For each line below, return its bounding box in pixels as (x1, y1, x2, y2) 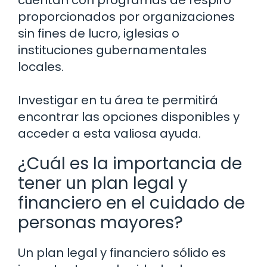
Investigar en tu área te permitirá (18, 92, 218, 109)
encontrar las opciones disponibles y (18, 108, 240, 126)
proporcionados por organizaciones (18, 8, 235, 26)
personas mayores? (18, 211, 183, 235)
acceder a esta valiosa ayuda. (18, 125, 201, 142)
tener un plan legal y (18, 172, 188, 195)
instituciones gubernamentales (18, 42, 207, 59)
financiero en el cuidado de (18, 191, 245, 215)
